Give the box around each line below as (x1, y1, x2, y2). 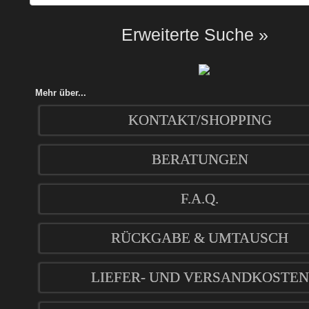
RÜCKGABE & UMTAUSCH (111, 230, 289, 247)
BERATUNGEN (152, 151, 248, 168)
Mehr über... (35, 88, 86, 99)
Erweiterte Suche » (121, 24, 269, 44)
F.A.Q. (181, 190, 219, 208)
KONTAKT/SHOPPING (128, 112, 272, 129)
